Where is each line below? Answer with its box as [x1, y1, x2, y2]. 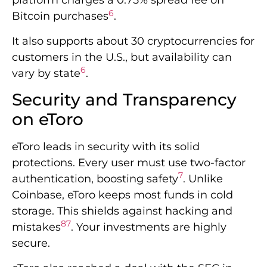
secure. [12, 237, 50, 250]
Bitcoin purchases [12, 10, 108, 23]
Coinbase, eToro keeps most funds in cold [12, 188, 233, 202]
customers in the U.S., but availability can [12, 50, 232, 64]
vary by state [12, 66, 80, 80]
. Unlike [183, 172, 223, 186]
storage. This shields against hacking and [12, 204, 232, 218]
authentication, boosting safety [12, 172, 178, 186]
